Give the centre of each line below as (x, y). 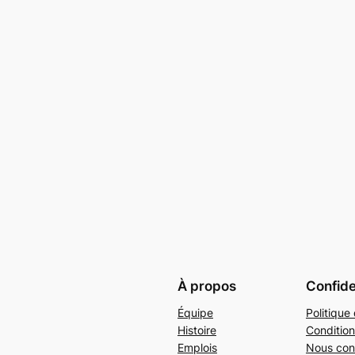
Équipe (195, 313)
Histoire (197, 330)
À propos (207, 286)
